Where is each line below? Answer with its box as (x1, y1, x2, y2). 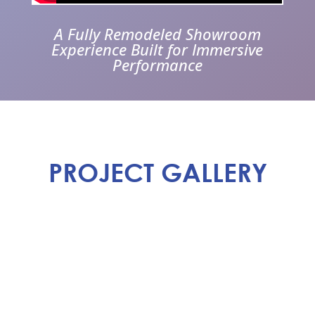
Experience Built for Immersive (51, 38, 264, 60)
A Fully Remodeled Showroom (53, 22, 261, 44)
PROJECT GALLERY (48, 157, 267, 188)
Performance (112, 53, 202, 75)
